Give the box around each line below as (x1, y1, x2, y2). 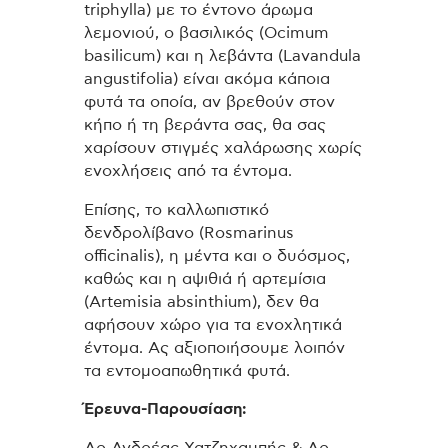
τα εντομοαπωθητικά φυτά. (84, 362, 290, 379)
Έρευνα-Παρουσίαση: (84, 401, 247, 418)
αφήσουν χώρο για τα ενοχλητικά (84, 316, 342, 333)
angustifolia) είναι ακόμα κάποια (84, 70, 330, 87)
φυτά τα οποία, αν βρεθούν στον (84, 93, 335, 110)
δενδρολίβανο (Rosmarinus (84, 224, 294, 241)
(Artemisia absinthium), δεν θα (84, 293, 319, 310)
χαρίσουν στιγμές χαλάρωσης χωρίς (84, 139, 362, 156)
